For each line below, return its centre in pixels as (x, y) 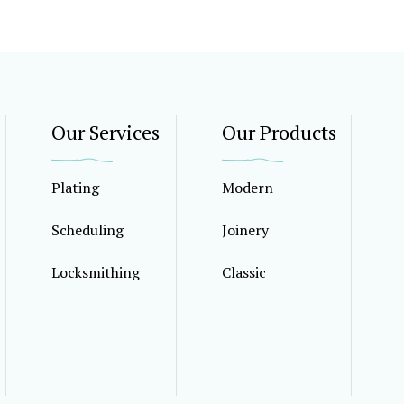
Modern (248, 188)
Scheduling (87, 230)
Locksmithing (96, 272)
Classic (244, 272)
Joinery (245, 230)
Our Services (106, 132)
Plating (75, 188)
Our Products (279, 132)
